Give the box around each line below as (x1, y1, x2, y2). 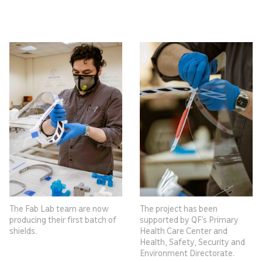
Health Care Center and (140, 225, 227, 236)
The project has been (140, 202, 218, 213)
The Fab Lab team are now (9, 202, 109, 213)
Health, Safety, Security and (140, 236, 245, 247)
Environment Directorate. (140, 247, 235, 258)
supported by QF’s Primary (140, 213, 239, 225)
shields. (9, 225, 37, 236)
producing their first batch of (9, 213, 116, 225)
